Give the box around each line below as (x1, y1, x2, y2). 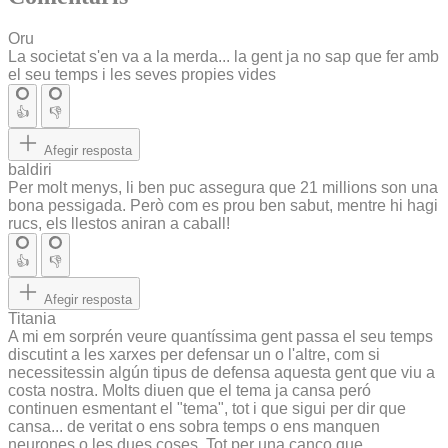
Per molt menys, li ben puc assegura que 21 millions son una (8, 179, 438, 197)
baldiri (8, 161, 52, 179)
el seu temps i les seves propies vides (8, 66, 276, 84)
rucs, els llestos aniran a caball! (8, 215, 230, 233)
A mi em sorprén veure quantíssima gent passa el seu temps (8, 328, 433, 346)
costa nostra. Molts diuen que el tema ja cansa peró (8, 382, 371, 400)
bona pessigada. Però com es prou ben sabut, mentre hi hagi (8, 197, 438, 215)
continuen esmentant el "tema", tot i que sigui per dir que (8, 400, 406, 418)
